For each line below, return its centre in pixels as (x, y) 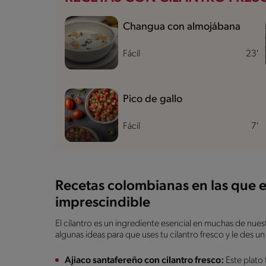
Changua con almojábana (182, 27)
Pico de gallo (153, 99)
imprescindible (103, 203)
